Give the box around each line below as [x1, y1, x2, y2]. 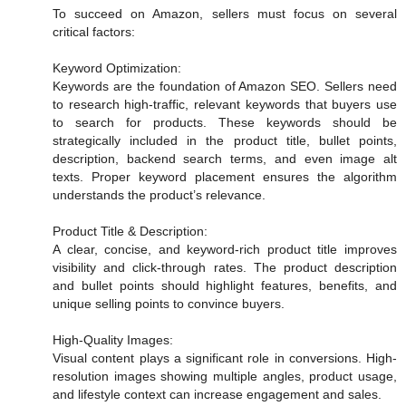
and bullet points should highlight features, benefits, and [53, 278, 397, 294]
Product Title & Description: [53, 224, 208, 239]
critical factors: [53, 24, 135, 40]
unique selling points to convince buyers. [53, 296, 285, 312]
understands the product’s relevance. [53, 188, 266, 203]
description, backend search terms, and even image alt [53, 151, 397, 167]
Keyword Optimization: [53, 61, 181, 76]
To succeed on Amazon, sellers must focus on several [53, 6, 397, 22]
